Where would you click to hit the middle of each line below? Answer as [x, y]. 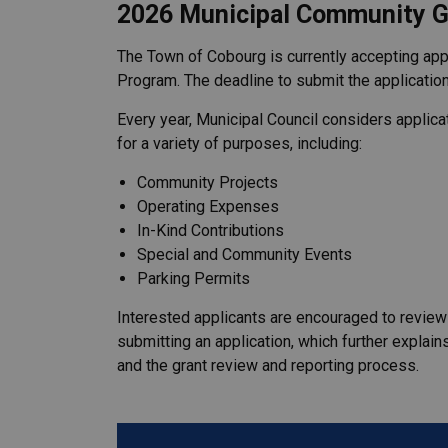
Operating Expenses [208, 206]
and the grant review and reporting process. [268, 365]
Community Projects [207, 182]
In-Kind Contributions [210, 230]
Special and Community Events [244, 254]
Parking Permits [193, 278]
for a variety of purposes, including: [239, 143]
